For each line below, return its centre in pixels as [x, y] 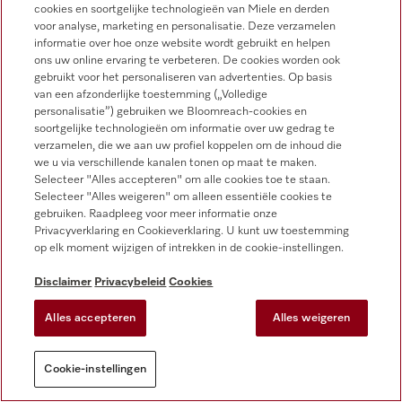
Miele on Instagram [88, 294]
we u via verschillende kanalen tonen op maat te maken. [176, 163]
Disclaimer [63, 282]
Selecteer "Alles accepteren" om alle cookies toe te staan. [183, 180]
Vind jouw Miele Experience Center [111, 89]
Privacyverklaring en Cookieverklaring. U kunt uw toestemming [192, 231]
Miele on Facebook [131, 294]
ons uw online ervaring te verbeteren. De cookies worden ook [188, 61]
